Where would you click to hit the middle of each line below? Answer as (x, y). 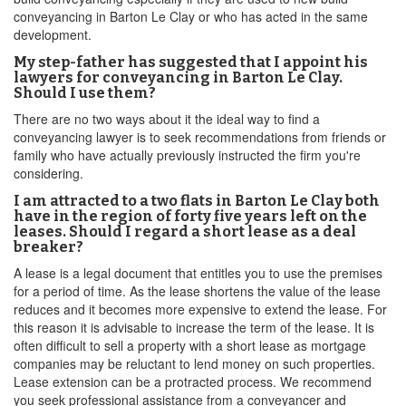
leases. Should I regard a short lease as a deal (185, 232)
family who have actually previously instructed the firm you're (187, 155)
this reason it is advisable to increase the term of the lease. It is (194, 327)
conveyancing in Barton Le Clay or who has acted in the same (191, 16)
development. (53, 34)
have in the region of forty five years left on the (190, 216)
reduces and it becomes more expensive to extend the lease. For (200, 309)
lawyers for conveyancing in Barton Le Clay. (178, 77)
